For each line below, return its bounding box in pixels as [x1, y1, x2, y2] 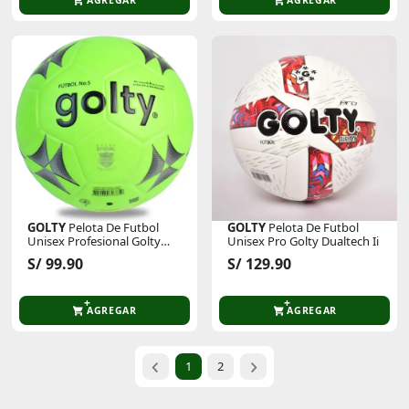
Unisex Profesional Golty [27, 233, 162, 250]
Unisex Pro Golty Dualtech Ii [227, 233, 380, 250]
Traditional [27, 246, 86, 264]
